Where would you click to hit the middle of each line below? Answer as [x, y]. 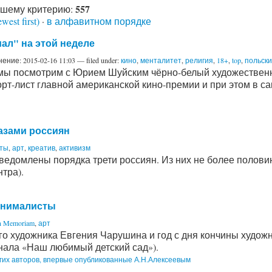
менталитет [161, 60]
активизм [75, 147]
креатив [42, 147]
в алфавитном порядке [99, 21]
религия [199, 60]
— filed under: [99, 60]
